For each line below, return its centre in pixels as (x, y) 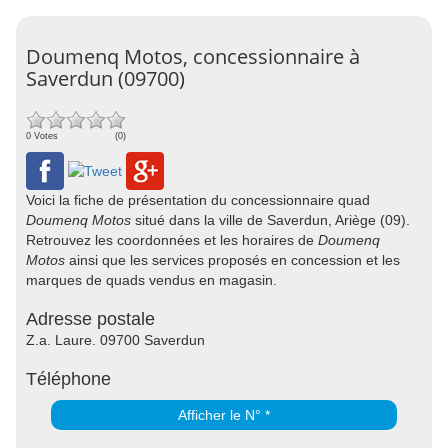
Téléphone (68, 379)
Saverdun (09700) (105, 78)
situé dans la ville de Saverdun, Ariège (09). (270, 220)
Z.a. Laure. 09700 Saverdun (115, 340)
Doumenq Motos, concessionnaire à (193, 56)
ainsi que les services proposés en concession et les (232, 260)
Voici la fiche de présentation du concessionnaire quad (198, 200)
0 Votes (42, 136)
